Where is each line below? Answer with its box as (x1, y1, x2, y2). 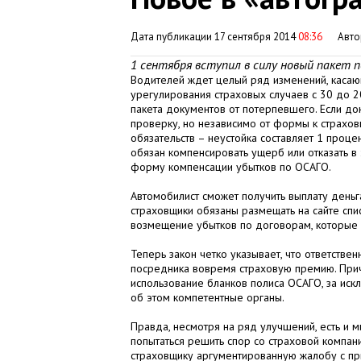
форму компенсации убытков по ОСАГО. (131, 160, 331, 174)
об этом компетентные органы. (131, 290, 284, 305)
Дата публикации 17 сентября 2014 (131, 30, 298, 44)
